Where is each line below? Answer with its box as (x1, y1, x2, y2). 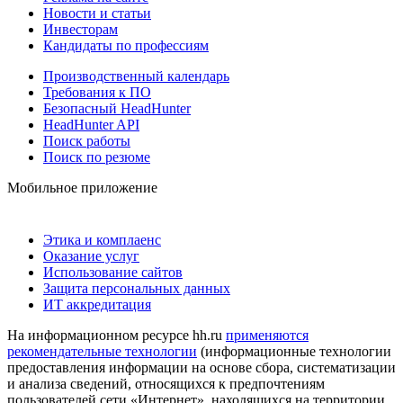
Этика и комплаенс (43, 231, 161, 247)
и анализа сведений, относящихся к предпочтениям (7, 375, 325, 391)
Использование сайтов (43, 264, 183, 280)
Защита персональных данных (43, 280, 230, 296)
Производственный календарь (43, 67, 229, 84)
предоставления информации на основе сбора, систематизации (7, 359, 396, 375)
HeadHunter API (43, 116, 139, 132)
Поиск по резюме (43, 148, 150, 165)
